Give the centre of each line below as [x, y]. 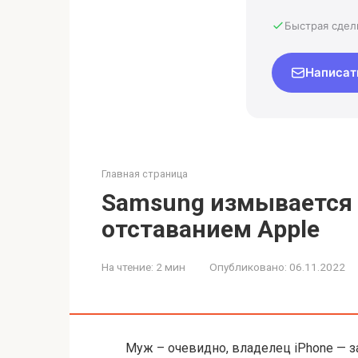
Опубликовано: [248, 267]
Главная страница [145, 173]
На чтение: [127, 267]
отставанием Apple [211, 229]
